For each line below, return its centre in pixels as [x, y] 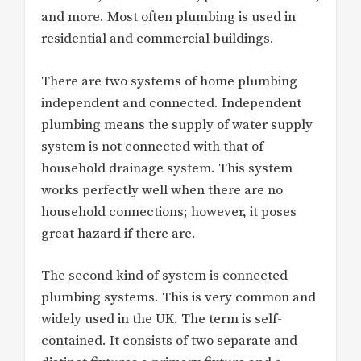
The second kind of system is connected [164, 276]
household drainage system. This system [167, 168]
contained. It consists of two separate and [169, 341]
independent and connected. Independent [171, 103]
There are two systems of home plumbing [169, 81]
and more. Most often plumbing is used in [168, 17]
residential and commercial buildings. [158, 39]
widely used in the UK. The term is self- [162, 320]
